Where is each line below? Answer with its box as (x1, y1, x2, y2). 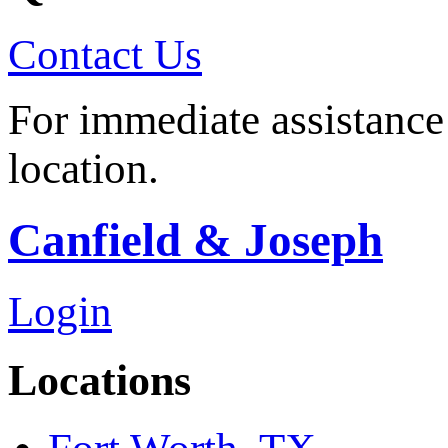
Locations (8, 355, 191, 405)
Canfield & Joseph (8, 214, 383, 266)
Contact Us (8, 31, 202, 79)
